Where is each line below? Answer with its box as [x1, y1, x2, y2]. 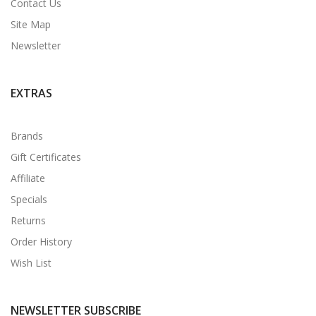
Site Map [11, 17, 51, 31]
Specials [11, 192, 47, 206]
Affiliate [11, 171, 45, 185]
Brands [11, 128, 43, 142]
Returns [11, 213, 46, 227]
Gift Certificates [11, 150, 81, 164]
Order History [11, 234, 72, 248]
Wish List [11, 255, 51, 269]
